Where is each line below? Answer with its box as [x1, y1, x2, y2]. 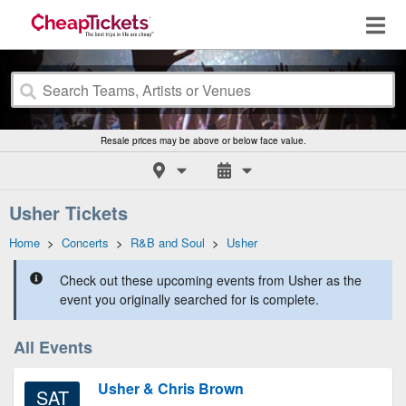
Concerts [62, 234, 109, 251]
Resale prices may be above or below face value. [100, 134, 306, 147]
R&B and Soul [130, 234, 205, 251]
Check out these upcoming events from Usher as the [60, 271, 362, 289]
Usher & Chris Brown [98, 378, 244, 399]
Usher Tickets [9, 199, 128, 226]
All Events [14, 335, 92, 359]
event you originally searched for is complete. [60, 290, 319, 308]
